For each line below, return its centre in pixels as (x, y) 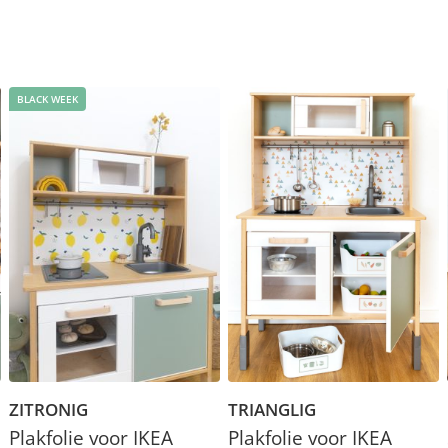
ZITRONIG (49, 409)
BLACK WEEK (48, 98)
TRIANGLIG (271, 409)
